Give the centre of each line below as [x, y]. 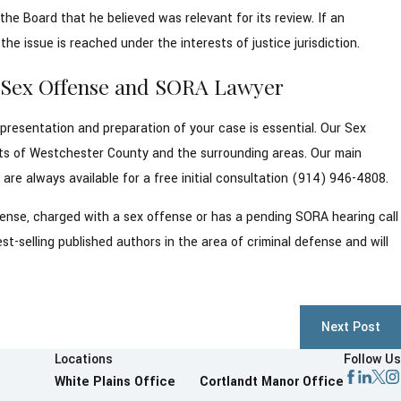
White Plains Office [115, 382]
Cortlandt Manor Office [271, 382]
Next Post [350, 327]
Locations [84, 360]
